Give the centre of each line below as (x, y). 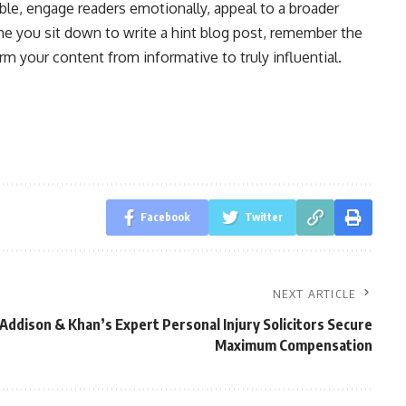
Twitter (263, 217)
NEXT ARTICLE (314, 294)
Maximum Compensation (293, 345)
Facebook (165, 217)
